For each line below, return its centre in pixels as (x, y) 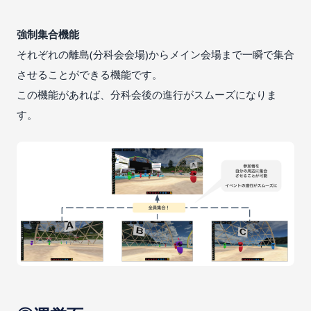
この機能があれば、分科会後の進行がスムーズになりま (147, 94)
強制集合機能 (48, 34)
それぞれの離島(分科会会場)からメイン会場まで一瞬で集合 (155, 54)
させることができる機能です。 (90, 74)
